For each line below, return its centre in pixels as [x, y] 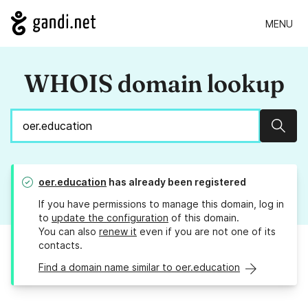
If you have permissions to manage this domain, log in [161, 204]
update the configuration [110, 218]
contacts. [60, 245]
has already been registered [176, 182]
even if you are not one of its [206, 232]
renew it [118, 232]
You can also [69, 232]
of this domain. [204, 218]
